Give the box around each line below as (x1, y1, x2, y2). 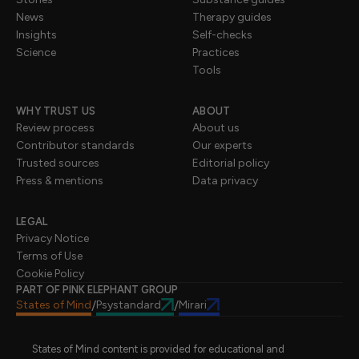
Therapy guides (192, 10, 272, 24)
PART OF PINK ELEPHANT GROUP (16, 283, 178, 296)
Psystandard (96, 297, 161, 312)
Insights (16, 27, 57, 42)
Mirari (179, 297, 207, 312)
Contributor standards (16, 138, 135, 152)
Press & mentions (16, 173, 103, 188)
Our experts (192, 138, 252, 152)
